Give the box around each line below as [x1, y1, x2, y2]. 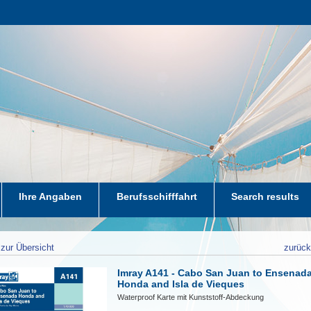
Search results [231, 191, 300, 202]
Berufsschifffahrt [116, 191, 197, 202]
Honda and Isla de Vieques [117, 278, 245, 289]
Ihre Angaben [19, 191, 83, 202]
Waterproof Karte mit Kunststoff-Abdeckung [117, 293, 264, 301]
